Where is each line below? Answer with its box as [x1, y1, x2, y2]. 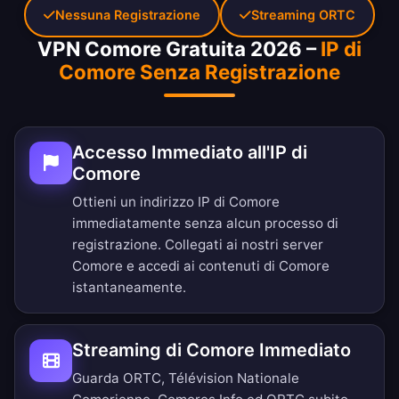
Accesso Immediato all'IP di [72, 142, 307, 164]
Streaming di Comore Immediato [72, 339, 351, 362]
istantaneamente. [72, 279, 186, 297]
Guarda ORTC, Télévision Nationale [72, 370, 299, 387]
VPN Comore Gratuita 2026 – [37, 37, 321, 61]
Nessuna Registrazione [55, 7, 200, 23]
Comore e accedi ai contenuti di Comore [72, 257, 330, 275]
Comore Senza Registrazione [59, 60, 340, 85]
